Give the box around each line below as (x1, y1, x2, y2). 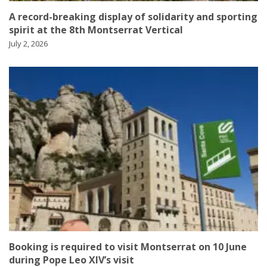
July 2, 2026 (9, 38, 48, 49)
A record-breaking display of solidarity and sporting (9, 10, 257, 24)
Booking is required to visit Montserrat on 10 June (9, 240, 247, 253)
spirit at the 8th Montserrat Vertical (9, 23, 183, 37)
